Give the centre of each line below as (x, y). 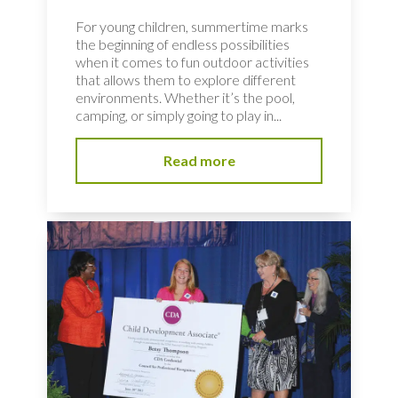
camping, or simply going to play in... (179, 115)
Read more (199, 161)
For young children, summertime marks (192, 27)
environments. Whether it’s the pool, (185, 98)
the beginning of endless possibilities (183, 44)
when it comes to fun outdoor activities (192, 62)
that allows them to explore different (186, 80)
